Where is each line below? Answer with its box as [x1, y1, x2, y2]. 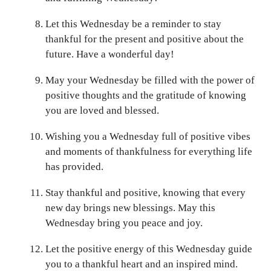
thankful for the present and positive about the [45, 33, 244, 45]
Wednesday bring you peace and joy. [45, 217, 203, 229]
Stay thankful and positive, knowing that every [45, 186, 246, 198]
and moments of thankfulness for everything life [45, 145, 252, 157]
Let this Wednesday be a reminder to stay [45, 18, 221, 30]
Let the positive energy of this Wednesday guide [45, 243, 252, 255]
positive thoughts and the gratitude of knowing [45, 89, 246, 101]
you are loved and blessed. [45, 104, 159, 116]
